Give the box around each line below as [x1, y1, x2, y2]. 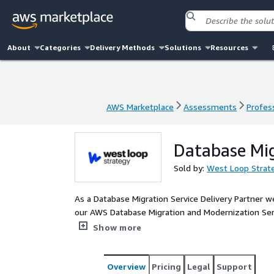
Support [217, 261, 252, 272]
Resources [210, 43, 248, 52]
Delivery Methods [90, 43, 155, 52]
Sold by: [174, 163, 207, 173]
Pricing [152, 261, 181, 272]
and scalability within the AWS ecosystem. [75, 220, 239, 231]
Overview [107, 261, 146, 272]
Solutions [164, 43, 201, 52]
